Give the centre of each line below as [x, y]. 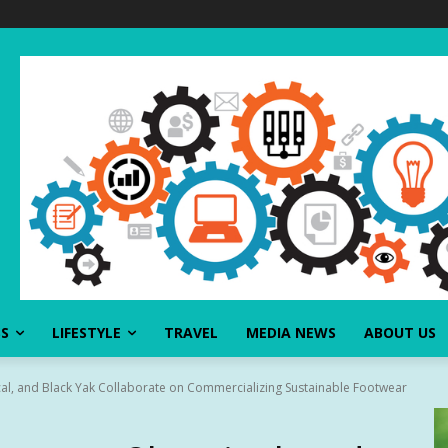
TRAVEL [191, 332]
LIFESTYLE [86, 332]
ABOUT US [400, 332]
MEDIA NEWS [291, 332]
